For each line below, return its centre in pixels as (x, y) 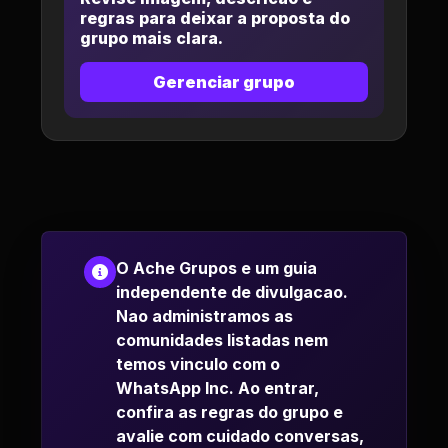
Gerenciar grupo (224, 82)
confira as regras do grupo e (229, 412)
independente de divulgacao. (232, 292)
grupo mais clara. (151, 38)
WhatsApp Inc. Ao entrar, (217, 388)
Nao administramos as (204, 316)
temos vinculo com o (198, 364)
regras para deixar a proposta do (215, 18)
